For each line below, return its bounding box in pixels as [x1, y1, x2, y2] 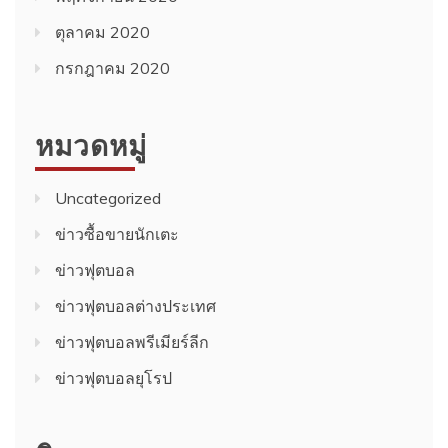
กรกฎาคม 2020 [55, 57, 170, 78]
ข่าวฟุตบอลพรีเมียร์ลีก [55, 331, 209, 352]
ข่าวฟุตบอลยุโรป [55, 367, 172, 388]
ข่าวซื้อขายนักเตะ [55, 223, 179, 244]
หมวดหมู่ [35, 122, 147, 164]
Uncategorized [55, 187, 161, 208]
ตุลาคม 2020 [55, 21, 150, 42]
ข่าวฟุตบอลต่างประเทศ [55, 295, 216, 316]
